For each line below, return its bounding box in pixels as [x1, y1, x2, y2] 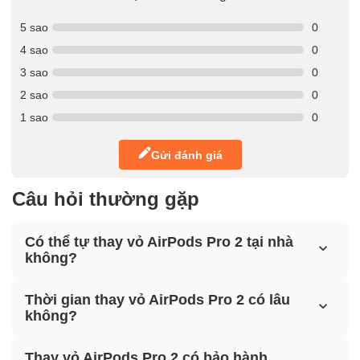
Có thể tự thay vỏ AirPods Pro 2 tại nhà [25, 234, 293, 251]
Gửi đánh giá [150, 148, 223, 162]
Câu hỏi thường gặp [12, 188, 199, 211]
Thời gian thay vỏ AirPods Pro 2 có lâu [25, 292, 290, 309]
